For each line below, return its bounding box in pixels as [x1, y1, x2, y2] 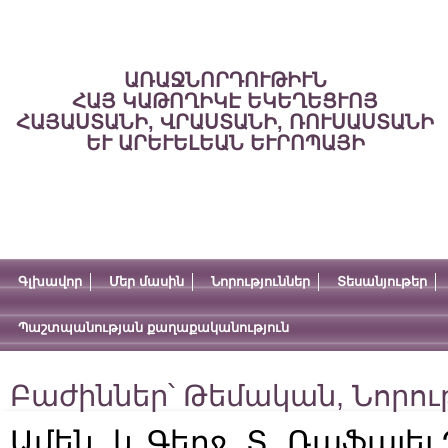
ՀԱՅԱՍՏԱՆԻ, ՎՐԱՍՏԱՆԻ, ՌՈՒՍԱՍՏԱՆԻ [16, 111, 434, 133]
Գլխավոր [18, 274, 82, 289]
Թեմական [183, 380, 336, 412]
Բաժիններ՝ [10, 380, 183, 412]
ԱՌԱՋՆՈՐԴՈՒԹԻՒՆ [123, 69, 327, 91]
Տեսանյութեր [337, 274, 427, 289]
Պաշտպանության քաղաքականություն [18, 320, 289, 335]
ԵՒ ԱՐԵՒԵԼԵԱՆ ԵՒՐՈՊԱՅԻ [85, 132, 365, 154]
